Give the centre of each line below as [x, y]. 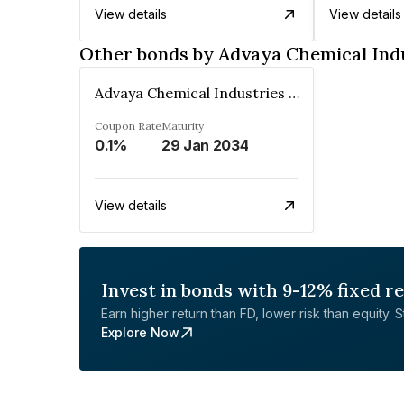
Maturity [183, 126]
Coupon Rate [128, 126]
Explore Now [140, 332]
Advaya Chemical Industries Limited [294, 93]
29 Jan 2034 [205, 145]
